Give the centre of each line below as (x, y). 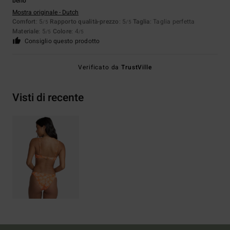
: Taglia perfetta (172, 22)
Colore (62, 32)
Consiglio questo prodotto (62, 41)
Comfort (24, 22)
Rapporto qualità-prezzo (84, 22)
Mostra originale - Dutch (45, 13)
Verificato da (100, 68)
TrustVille (137, 68)
